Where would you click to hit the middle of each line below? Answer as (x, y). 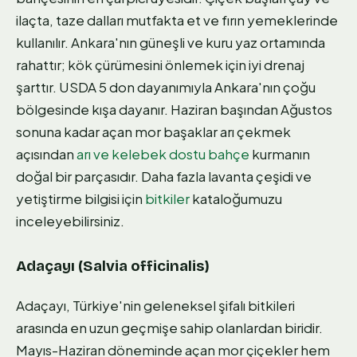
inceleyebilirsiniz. (70, 221)
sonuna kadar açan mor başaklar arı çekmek (153, 132)
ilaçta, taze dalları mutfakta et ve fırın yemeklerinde (177, 20)
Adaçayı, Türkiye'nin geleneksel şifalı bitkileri (155, 305)
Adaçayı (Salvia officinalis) (113, 265)
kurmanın (280, 154)
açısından (46, 154)
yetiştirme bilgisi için (80, 199)
